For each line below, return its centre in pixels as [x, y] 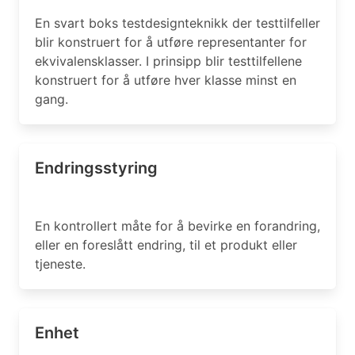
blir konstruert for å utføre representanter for [171, 42]
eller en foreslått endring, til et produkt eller [166, 245]
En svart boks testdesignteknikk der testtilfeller [177, 23]
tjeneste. [60, 264]
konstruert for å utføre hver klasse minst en [166, 80]
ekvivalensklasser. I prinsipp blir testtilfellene [168, 61]
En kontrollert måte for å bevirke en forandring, [177, 226]
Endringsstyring [96, 168]
